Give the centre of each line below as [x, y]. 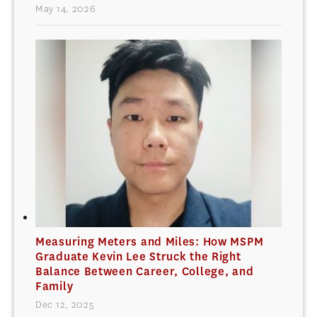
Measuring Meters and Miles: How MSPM [150, 241]
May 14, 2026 [65, 9]
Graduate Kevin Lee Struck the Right [138, 256]
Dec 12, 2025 [65, 304]
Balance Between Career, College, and [145, 271]
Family [54, 286]
